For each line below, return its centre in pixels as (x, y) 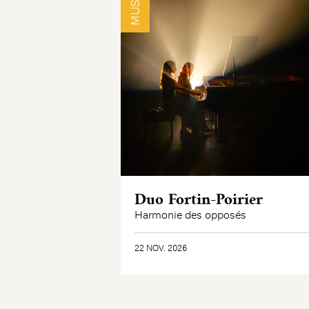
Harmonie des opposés (190, 216)
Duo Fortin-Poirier (198, 200)
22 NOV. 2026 (160, 249)
